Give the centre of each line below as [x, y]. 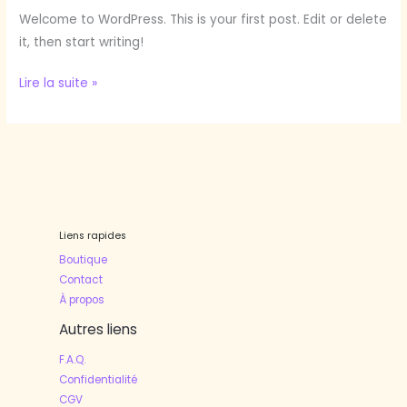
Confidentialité [98, 380]
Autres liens [98, 330]
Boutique [83, 260]
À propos [82, 300]
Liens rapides [93, 235]
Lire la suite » [59, 84]
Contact [81, 280]
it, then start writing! [82, 42]
